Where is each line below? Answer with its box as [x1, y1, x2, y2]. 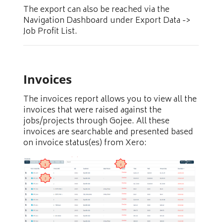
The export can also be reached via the [23, 3, 169, 17]
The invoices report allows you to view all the [23, 93, 197, 107]
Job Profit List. [23, 25, 77, 39]
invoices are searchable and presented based [23, 125, 193, 140]
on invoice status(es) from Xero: [23, 136, 147, 151]
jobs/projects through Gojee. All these [23, 114, 169, 129]
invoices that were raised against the [23, 104, 162, 118]
